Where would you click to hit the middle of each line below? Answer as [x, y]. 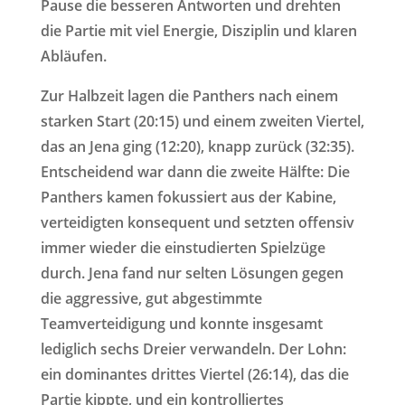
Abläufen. [73, 56]
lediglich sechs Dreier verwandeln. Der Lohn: [193, 349]
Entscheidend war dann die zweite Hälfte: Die [195, 172]
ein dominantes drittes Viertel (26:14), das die [194, 374]
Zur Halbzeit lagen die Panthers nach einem [189, 96]
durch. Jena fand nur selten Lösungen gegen [192, 273]
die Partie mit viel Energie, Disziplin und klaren [198, 31]
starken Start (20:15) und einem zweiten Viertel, [202, 121]
